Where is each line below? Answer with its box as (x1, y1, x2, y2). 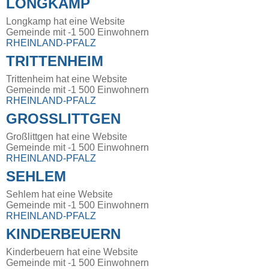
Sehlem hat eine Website (6, 189, 113, 200)
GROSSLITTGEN (6, 110, 121, 127)
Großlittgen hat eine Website (6, 131, 127, 142)
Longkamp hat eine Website (6, 16, 125, 27)
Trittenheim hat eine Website (6, 74, 127, 85)
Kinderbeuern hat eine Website (6, 247, 138, 258)
